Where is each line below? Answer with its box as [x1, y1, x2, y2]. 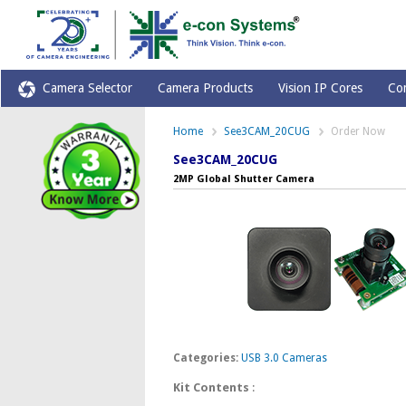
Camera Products [158, 81, 254, 96]
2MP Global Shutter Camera [172, 173, 314, 185]
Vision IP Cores [278, 81, 363, 96]
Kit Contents [172, 381, 249, 394]
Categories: [172, 352, 238, 364]
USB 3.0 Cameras [240, 352, 327, 364]
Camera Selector [35, 81, 133, 96]
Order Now [330, 125, 385, 138]
